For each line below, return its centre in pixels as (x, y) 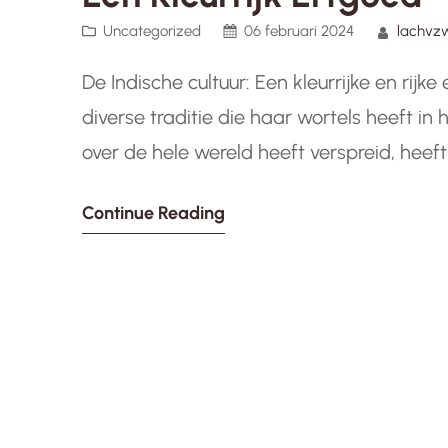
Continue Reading (153, 213)
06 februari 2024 (298, 31)
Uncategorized (151, 31)
